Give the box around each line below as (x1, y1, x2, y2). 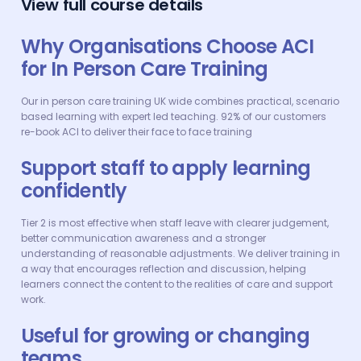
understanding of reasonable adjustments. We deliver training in (20, 247, 340, 260)
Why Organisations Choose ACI (20, 33, 314, 60)
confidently (20, 177, 127, 204)
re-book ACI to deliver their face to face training (20, 125, 252, 139)
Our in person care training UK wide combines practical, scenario (20, 94, 339, 108)
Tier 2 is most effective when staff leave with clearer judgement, (20, 216, 329, 230)
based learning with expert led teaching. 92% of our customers (20, 110, 326, 123)
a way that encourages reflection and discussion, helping (20, 262, 306, 276)
